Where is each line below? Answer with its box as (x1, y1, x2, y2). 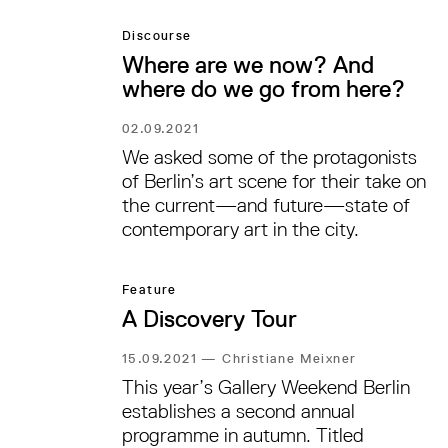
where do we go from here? (122, 75, 405, 103)
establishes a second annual (122, 400, 355, 423)
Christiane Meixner (222, 351, 357, 367)
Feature (122, 282, 177, 298)
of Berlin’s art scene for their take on (122, 170, 426, 193)
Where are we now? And (122, 51, 374, 79)
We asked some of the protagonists (122, 146, 417, 169)
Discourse (122, 27, 192, 43)
